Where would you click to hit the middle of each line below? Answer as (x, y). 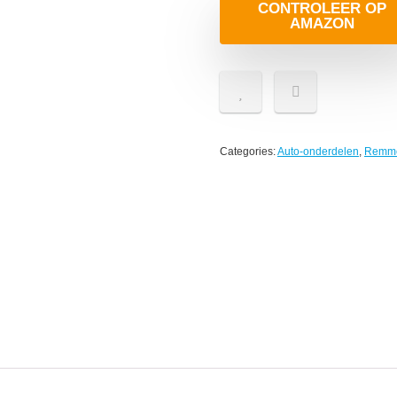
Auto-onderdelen (318, 152)
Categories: (249, 152)
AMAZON (322, 23)
